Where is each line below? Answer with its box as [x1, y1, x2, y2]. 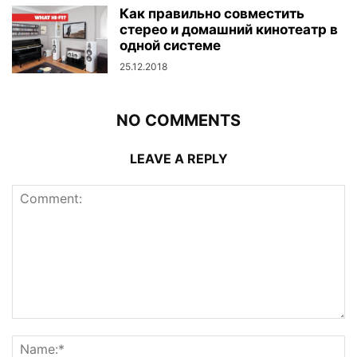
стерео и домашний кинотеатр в [120, 22, 338, 38]
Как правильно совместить [120, 6, 304, 22]
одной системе [120, 37, 221, 54]
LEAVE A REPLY [129, 151, 228, 167]
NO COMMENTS [116, 111, 241, 131]
